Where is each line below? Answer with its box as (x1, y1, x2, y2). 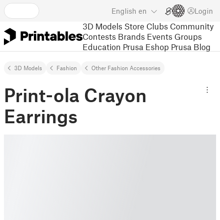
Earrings (4, 105, 78, 127)
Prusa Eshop (123, 41, 169, 52)
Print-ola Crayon (4, 83, 147, 106)
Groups (174, 31, 202, 41)
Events (147, 31, 172, 41)
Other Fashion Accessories (91, 64, 161, 71)
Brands (118, 31, 145, 41)
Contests (82, 31, 116, 41)
